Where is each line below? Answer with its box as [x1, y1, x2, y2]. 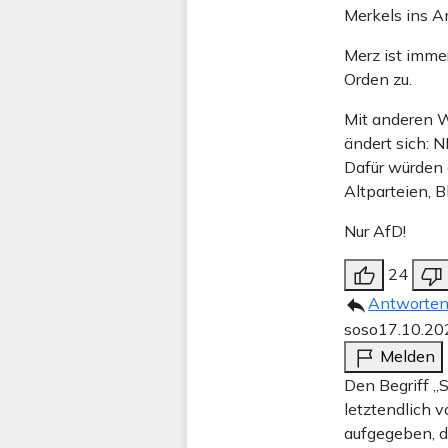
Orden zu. [344, 68, 412, 89]
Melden [380, 345, 435, 366]
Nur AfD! [344, 220, 406, 241]
